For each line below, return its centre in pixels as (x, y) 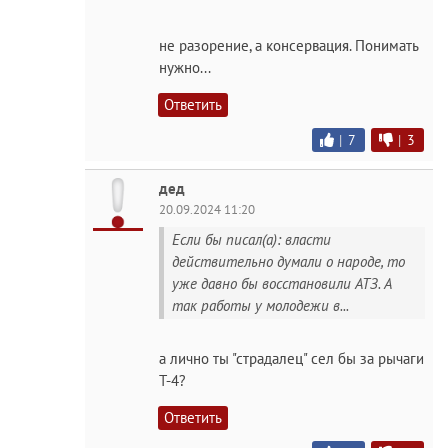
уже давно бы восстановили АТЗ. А (282, 283)
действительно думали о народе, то (288, 261)
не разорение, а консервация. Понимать (288, 45)
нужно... (185, 67)
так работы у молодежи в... (260, 305)
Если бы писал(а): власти (251, 239)
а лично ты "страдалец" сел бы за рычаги (291, 358)
